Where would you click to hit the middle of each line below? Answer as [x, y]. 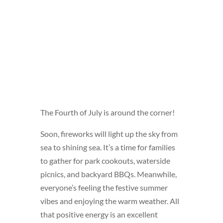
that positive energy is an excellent [99, 215]
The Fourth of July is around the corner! [107, 112]
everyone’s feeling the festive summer [104, 188]
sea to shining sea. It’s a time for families [108, 147]
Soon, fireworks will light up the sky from [109, 134]
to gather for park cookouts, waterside [105, 161]
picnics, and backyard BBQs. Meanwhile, [108, 174]
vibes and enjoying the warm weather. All [110, 201]
